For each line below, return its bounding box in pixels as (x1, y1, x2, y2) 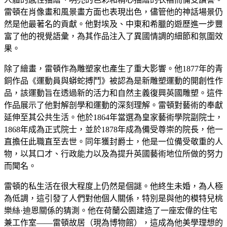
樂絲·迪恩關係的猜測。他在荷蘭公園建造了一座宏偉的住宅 (4, 206, 217, 215)
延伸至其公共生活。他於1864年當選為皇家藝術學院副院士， (4, 112, 223, 122)
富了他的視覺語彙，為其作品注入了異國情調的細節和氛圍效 (4, 31, 223, 41)
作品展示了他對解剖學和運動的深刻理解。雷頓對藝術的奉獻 (4, 100, 223, 109)
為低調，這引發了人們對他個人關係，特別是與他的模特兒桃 (4, 194, 223, 203)
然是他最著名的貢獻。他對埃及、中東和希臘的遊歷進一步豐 (4, 19, 223, 28)
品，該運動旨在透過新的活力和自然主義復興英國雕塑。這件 (4, 88, 223, 97)
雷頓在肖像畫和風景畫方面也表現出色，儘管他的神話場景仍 (4, 7, 223, 16)
